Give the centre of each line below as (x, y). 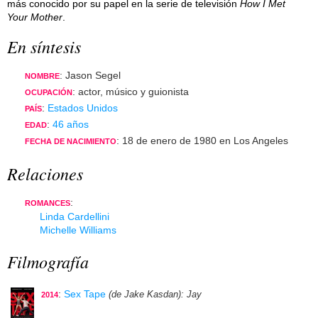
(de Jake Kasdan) (145, 295)
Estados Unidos (83, 108)
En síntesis (44, 46)
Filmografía (48, 261)
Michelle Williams (78, 230)
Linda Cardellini (75, 216)
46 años (71, 125)
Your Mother (35, 17)
